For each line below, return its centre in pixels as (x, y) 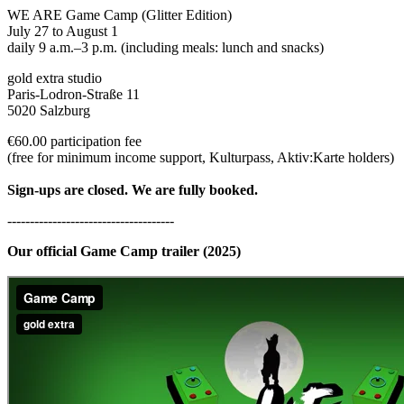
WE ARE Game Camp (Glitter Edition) (119, 14)
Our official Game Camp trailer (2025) (124, 251)
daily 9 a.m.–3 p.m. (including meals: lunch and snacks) (165, 47)
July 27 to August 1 (63, 31)
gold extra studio (55, 78)
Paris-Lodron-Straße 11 (73, 94)
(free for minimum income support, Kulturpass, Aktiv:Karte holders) (201, 157)
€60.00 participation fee (74, 141)
